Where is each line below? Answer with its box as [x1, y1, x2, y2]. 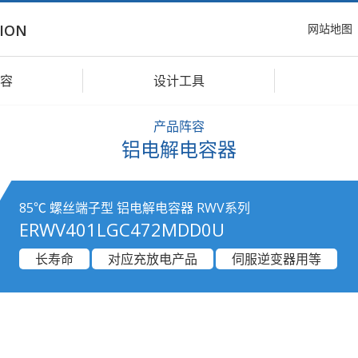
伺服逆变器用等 [232, 250, 321, 268]
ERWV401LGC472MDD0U [19, 217, 225, 241]
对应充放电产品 [108, 250, 197, 268]
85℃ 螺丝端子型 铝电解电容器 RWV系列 [19, 199, 250, 217]
